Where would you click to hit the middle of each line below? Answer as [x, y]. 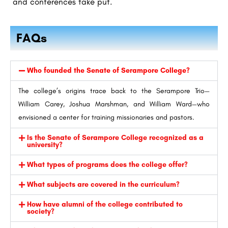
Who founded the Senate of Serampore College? [108, 70]
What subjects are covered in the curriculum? [103, 184]
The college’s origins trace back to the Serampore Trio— [114, 91]
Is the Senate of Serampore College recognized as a [115, 137]
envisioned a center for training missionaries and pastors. [106, 117]
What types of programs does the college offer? [107, 164]
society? [40, 211]
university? [45, 145]
